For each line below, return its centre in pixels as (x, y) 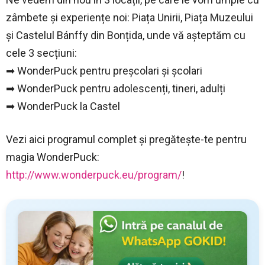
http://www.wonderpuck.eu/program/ (94, 174)
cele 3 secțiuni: (41, 53)
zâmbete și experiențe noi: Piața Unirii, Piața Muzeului (130, 17)
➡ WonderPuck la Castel (63, 106)
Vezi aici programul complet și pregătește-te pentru (126, 139)
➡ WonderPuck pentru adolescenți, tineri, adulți (116, 88)
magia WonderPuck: (53, 157)
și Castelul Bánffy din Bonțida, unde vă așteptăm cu (126, 35)
